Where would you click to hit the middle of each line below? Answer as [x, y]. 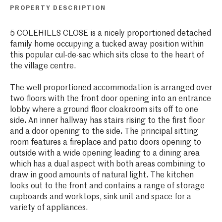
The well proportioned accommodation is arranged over [111, 88]
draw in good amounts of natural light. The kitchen [102, 175]
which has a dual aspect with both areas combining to [107, 164]
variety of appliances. [49, 208]
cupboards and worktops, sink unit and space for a [100, 197]
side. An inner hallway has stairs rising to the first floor [107, 121]
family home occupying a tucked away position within [107, 44]
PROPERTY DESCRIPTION [58, 8]
